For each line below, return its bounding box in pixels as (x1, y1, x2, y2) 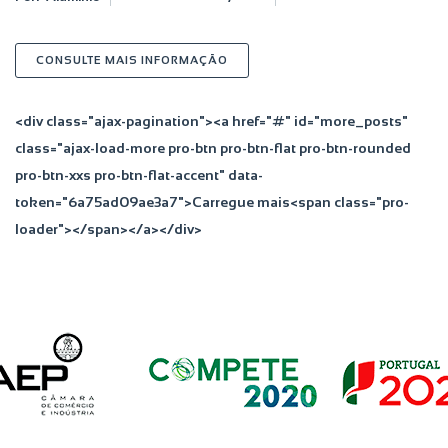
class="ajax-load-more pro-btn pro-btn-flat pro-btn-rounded (15, 140, 411, 156)
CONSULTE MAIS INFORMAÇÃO (36, 54, 228, 66)
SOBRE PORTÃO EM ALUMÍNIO (227, 53, 413, 65)
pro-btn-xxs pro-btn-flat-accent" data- (15, 167, 263, 183)
